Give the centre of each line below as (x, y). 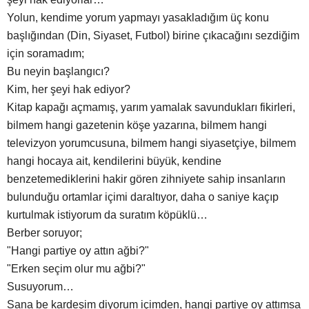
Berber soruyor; (44, 233)
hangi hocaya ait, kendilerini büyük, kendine (114, 161)
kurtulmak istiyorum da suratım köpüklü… (107, 215)
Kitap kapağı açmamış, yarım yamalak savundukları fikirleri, (151, 108)
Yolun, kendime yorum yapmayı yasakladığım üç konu (138, 18)
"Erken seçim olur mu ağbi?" (82, 269)
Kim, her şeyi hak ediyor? (69, 90)
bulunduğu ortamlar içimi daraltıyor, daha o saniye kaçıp (143, 197)
